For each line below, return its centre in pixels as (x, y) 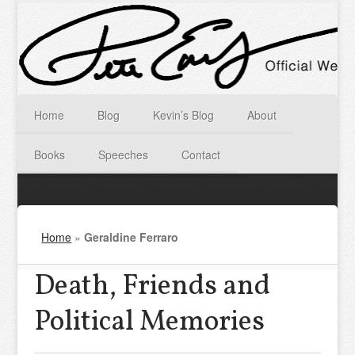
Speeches (124, 155)
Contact (201, 155)
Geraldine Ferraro (132, 237)
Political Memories (149, 323)
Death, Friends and (152, 287)
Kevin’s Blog (184, 115)
